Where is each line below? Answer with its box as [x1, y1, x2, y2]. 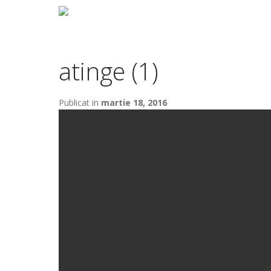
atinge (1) [59, 54, 158, 88]
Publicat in [59, 97, 101, 108]
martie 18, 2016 [101, 97, 167, 108]
